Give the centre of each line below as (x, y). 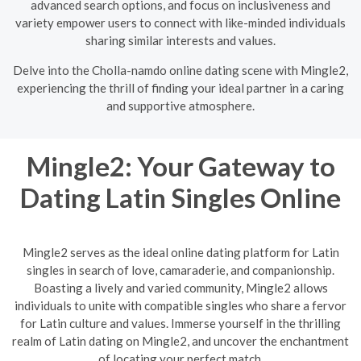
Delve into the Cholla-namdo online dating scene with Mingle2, (180, 70)
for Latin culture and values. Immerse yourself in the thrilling (180, 323)
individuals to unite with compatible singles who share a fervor (180, 305)
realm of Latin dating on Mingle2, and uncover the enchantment (180, 341)
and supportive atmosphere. (180, 105)
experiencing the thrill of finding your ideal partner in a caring (180, 87)
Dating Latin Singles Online (180, 197)
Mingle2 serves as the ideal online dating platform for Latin (180, 252)
